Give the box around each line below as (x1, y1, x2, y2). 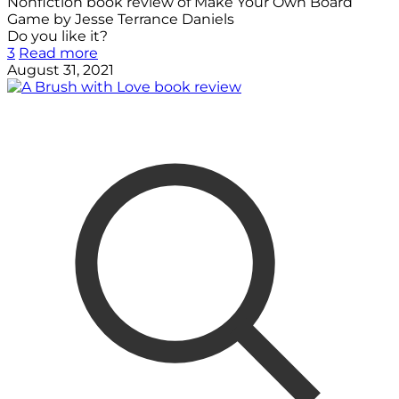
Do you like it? (7, 27, 108, 45)
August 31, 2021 (7, 61, 114, 78)
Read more (19, 44, 98, 61)
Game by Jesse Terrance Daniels (7, 10, 234, 28)
